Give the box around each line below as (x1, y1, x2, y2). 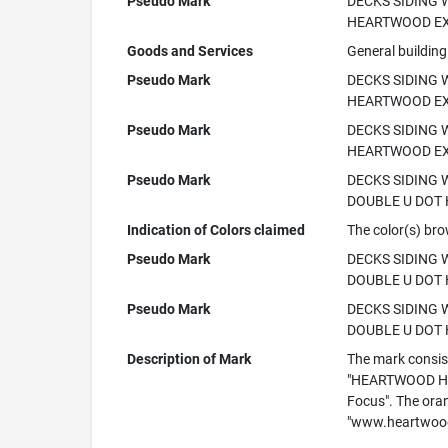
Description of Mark (126, 351, 251, 367)
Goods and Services (126, 43, 253, 59)
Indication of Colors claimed (126, 222, 305, 238)
